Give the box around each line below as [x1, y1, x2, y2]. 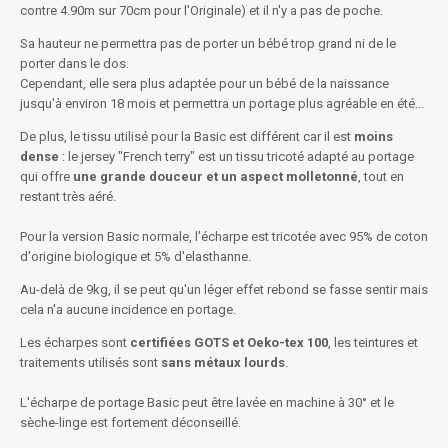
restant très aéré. [20, 189, 116, 204]
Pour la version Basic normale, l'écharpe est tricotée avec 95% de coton [20, 229, 428, 244]
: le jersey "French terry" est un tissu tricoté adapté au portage [59, 149, 414, 164]
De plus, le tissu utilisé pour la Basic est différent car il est [20, 129, 354, 144]
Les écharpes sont [20, 335, 130, 350]
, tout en [358, 169, 404, 184]
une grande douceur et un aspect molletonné [73, 169, 358, 184]
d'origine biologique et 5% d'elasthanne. [20, 249, 251, 264]
